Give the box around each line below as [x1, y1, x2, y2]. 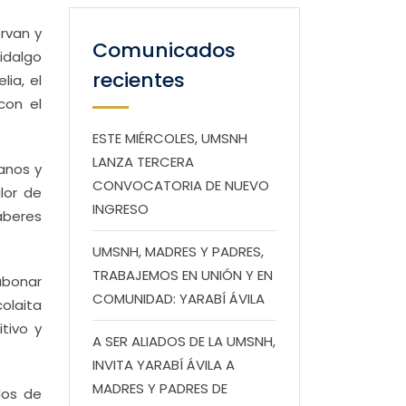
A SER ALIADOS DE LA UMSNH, [92, 332, 275, 351]
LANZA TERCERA [92, 152, 194, 171]
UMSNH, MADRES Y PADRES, [92, 242, 264, 261]
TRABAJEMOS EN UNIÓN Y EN [92, 266, 273, 285]
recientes [92, 66, 185, 94]
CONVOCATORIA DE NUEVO [92, 176, 269, 195]
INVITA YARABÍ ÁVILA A [92, 355, 235, 374]
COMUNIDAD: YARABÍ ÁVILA [92, 289, 265, 308]
